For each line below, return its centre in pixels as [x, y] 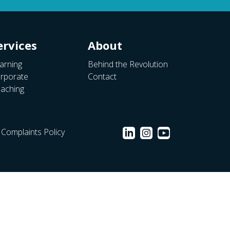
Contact [102, 77]
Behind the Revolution [128, 64]
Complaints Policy [33, 132]
